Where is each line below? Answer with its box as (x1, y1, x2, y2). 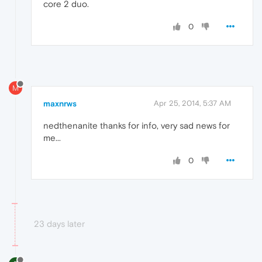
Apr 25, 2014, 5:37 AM (154, 99, 231, 108)
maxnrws (43, 99, 77, 109)
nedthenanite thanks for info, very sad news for (43, 120, 230, 131)
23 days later (34, 219, 85, 229)
